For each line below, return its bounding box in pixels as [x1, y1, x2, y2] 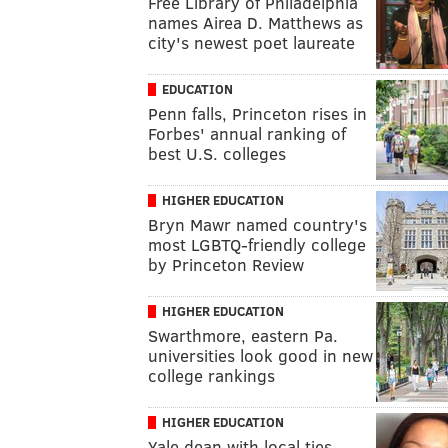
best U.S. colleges [148, 142, 286, 165]
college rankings [148, 364, 275, 387]
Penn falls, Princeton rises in [148, 102, 367, 125]
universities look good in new [148, 344, 373, 367]
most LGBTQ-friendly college [148, 233, 366, 256]
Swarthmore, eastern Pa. [148, 324, 338, 347]
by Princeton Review [148, 253, 304, 276]
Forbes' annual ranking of [148, 122, 346, 145]
